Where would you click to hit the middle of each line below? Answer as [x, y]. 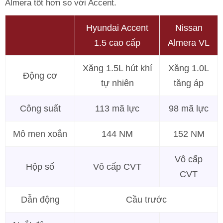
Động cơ [40, 76]
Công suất [40, 109]
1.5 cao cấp [117, 43]
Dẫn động [40, 200]
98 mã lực [189, 109]
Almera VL [189, 43]
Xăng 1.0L [189, 68]
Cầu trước [146, 200]
